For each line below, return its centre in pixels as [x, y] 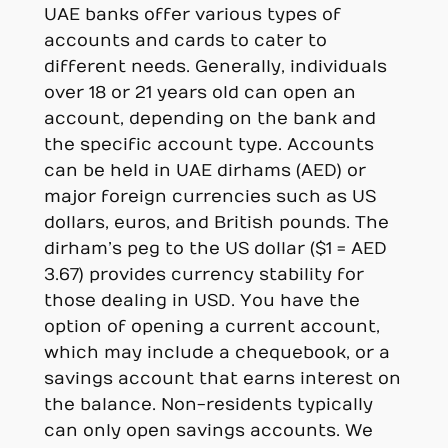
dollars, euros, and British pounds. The [216, 222]
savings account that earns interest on [222, 378]
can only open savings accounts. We [208, 430]
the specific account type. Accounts [208, 144]
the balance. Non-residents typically [208, 404]
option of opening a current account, [211, 326]
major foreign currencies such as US [209, 196]
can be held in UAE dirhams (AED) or [204, 170]
